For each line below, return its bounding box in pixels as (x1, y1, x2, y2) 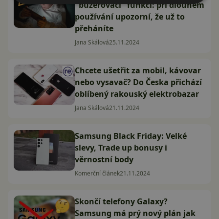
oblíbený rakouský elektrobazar (75, 88, 199, 99)
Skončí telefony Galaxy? (75, 196, 168, 207)
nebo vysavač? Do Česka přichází (75, 77, 202, 88)
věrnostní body (75, 154, 133, 165)
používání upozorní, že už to (75, 11, 185, 22)
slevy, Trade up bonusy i (75, 142, 167, 153)
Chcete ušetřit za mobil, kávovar (75, 65, 201, 76)
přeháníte (75, 23, 113, 34)
